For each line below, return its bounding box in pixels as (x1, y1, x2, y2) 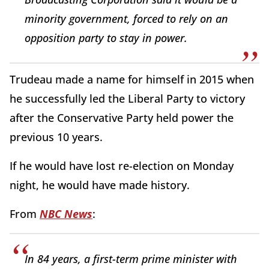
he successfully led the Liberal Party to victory (10, 91, 245, 106)
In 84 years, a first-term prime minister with (25, 252, 237, 267)
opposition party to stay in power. (25, 31, 187, 46)
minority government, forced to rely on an (25, 11, 228, 26)
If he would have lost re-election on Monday (10, 159, 234, 174)
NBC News (40, 207, 92, 222)
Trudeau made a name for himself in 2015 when (10, 72, 254, 87)
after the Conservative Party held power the (10, 110, 234, 125)
